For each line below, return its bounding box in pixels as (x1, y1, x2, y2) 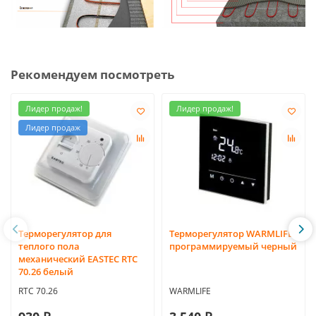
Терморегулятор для (18, 227, 111, 241)
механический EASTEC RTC (18, 253, 138, 266)
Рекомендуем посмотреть (11, 66, 174, 83)
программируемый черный (169, 240, 297, 253)
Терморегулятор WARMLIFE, (169, 227, 295, 241)
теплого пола (18, 240, 80, 253)
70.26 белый (18, 265, 73, 279)
